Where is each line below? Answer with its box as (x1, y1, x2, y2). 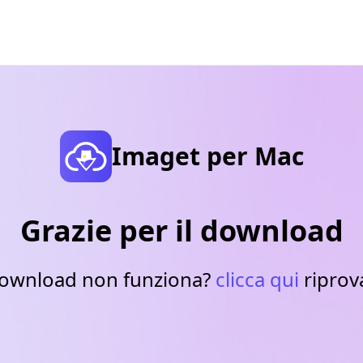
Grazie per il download (19, 211, 344, 250)
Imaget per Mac (111, 139, 304, 173)
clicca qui (216, 266, 299, 293)
